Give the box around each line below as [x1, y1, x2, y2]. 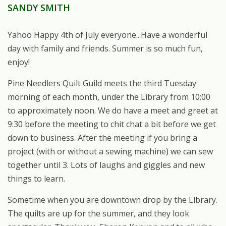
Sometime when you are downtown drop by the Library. [8, 194, 217, 206]
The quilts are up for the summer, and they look [8, 208, 189, 219]
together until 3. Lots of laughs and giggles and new [8, 159, 205, 171]
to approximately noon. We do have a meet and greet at [8, 105, 218, 117]
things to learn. [8, 173, 65, 185]
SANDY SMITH [8, 2, 70, 14]
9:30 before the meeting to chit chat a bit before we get [8, 119, 216, 130]
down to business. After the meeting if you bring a [8, 132, 197, 144]
